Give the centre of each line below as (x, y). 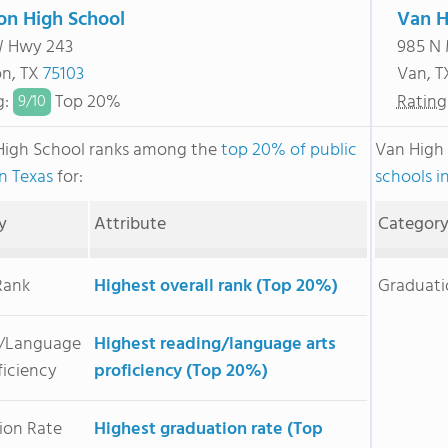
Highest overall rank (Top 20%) (215, 286)
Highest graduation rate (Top (208, 429)
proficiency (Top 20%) (180, 371)
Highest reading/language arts (214, 344)
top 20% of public (289, 150)
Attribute (129, 224)
